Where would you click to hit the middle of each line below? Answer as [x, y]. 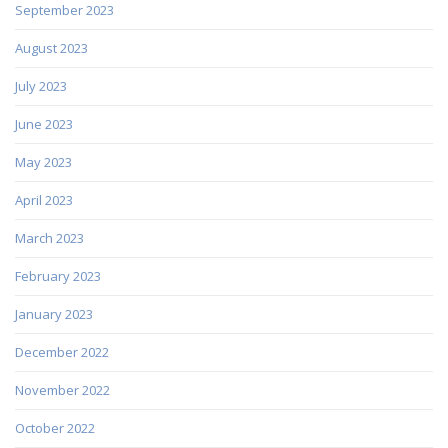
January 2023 [54, 313]
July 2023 [41, 85]
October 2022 [55, 427]
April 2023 [44, 199]
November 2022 [62, 389]
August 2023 [51, 47]
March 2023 [49, 237]
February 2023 [58, 275]
